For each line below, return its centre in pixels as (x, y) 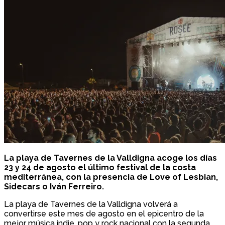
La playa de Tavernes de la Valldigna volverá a (91, 204)
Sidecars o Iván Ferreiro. (55, 187)
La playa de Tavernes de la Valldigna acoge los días (110, 158)
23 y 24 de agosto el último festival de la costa (100, 168)
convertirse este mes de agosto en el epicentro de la (104, 214)
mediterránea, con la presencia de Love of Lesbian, (111, 177)
